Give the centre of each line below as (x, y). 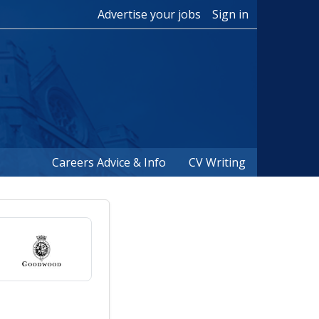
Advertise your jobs (149, 14)
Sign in (230, 14)
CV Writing (217, 162)
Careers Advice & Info (109, 162)
